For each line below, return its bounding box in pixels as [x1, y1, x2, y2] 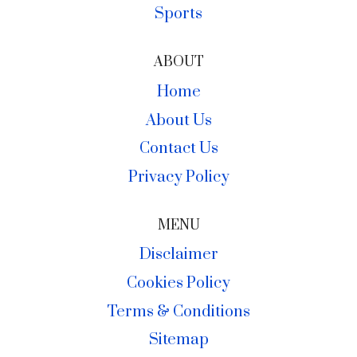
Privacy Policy [127, 167, 229, 187]
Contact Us [139, 139, 218, 159]
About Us [145, 110, 212, 131]
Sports [155, 4, 202, 25]
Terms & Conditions [107, 301, 250, 322]
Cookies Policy [127, 273, 230, 294]
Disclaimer [139, 245, 218, 265]
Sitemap [148, 330, 209, 351]
